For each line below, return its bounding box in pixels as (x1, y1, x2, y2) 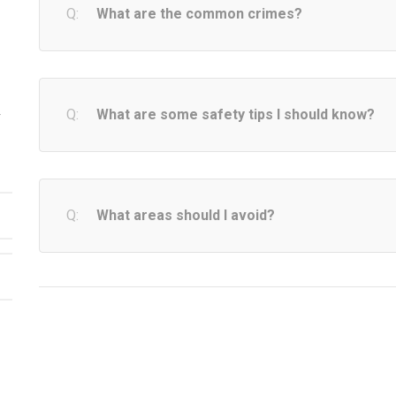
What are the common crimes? (96, 4, 302, 22)
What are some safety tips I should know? (96, 105, 375, 123)
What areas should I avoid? (96, 206, 275, 224)
